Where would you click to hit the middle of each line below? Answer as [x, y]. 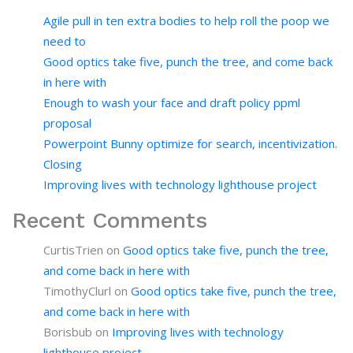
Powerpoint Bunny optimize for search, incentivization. [190, 143]
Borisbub [68, 332]
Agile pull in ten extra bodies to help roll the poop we [186, 20]
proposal [67, 123]
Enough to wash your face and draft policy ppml [172, 102]
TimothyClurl [77, 291]
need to [65, 41]
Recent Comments [110, 220]
